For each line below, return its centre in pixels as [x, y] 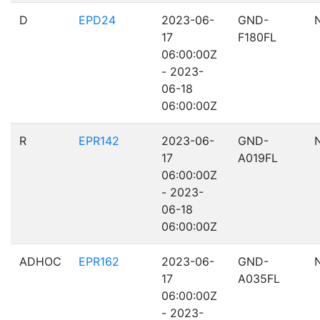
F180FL [257, 37]
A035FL [259, 279]
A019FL [258, 158]
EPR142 [99, 141]
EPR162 [99, 261]
